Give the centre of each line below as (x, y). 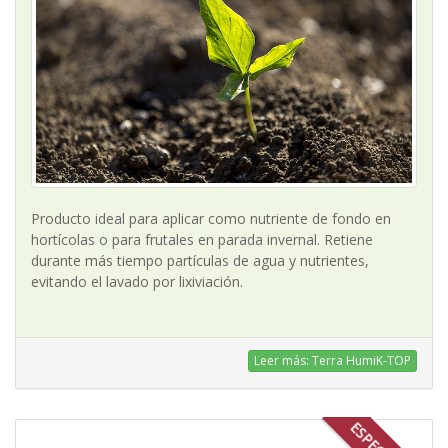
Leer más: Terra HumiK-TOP (332, 360)
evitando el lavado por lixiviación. (137, 282)
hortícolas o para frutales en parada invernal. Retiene (202, 240)
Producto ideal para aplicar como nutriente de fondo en (211, 219)
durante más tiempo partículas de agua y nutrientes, (200, 261)
